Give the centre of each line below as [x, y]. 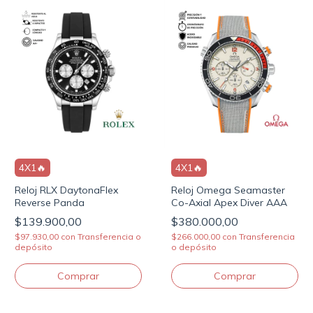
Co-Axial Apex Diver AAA [229, 202]
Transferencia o [109, 236]
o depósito [194, 247]
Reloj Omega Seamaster [228, 190]
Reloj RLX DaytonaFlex [66, 190]
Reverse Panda [50, 202]
